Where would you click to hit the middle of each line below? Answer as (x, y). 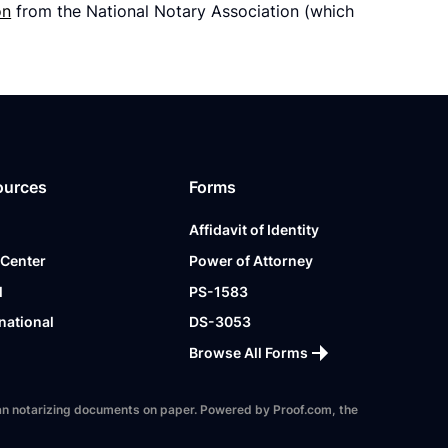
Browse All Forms (249, 352)
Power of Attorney (251, 260)
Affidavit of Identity (254, 230)
